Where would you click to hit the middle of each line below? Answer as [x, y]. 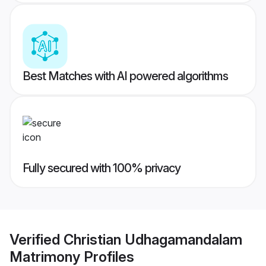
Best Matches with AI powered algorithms [125, 76]
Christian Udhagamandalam [153, 239]
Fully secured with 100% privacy [102, 168]
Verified [37, 239]
